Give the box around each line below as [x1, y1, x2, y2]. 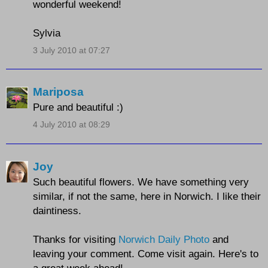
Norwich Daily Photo [118, 233, 209, 245]
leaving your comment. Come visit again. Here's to [33, 247, 258, 260]
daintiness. [33, 204, 81, 217]
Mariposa [33, 86, 84, 99]
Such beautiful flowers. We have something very [33, 175, 249, 188]
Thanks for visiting [33, 233, 118, 245]
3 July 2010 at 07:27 [33, 45, 110, 55]
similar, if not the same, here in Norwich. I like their [33, 190, 261, 202]
